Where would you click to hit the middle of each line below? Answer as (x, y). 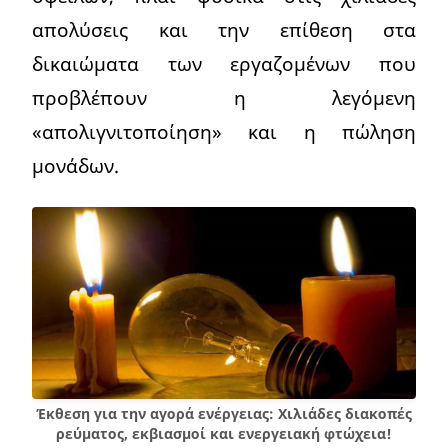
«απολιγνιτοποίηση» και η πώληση (224, 132)
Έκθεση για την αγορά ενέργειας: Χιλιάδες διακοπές (224, 413)
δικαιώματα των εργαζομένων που (224, 64)
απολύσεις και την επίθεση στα (224, 30)
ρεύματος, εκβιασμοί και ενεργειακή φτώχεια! (224, 433)
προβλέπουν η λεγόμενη (224, 98)
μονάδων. (75, 166)
